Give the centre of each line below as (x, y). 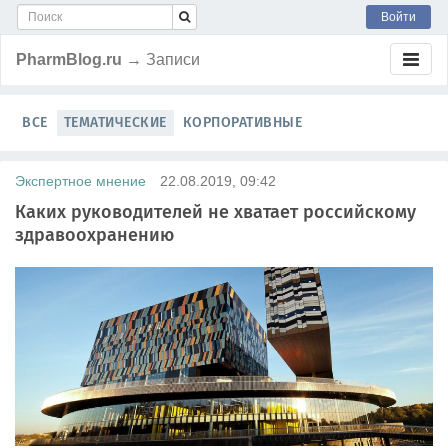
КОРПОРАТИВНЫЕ (242, 122)
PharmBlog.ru (69, 59)
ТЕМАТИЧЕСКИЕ (115, 122)
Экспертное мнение (80, 181)
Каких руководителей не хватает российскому (215, 212)
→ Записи (163, 59)
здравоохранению (94, 235)
